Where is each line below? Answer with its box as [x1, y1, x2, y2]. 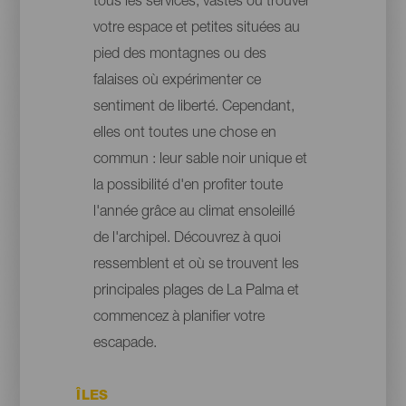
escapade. [92, 337, 157, 353]
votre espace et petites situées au [92, 22, 300, 37]
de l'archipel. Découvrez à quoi [92, 232, 281, 247]
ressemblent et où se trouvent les [92, 258, 299, 274]
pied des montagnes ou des [92, 48, 266, 63]
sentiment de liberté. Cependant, [92, 101, 295, 116]
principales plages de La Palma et [92, 285, 299, 300]
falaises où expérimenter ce [92, 74, 261, 90]
